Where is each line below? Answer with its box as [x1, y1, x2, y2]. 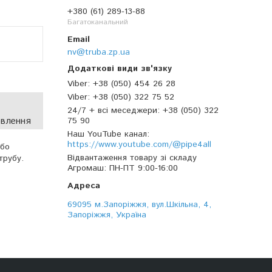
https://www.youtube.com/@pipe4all [67, 138, 211, 151]
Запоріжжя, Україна [67, 209, 146, 222]
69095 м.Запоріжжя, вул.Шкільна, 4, [67, 199, 211, 211]
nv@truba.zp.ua [67, 46, 130, 59]
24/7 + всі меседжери [67, 104, 157, 117]
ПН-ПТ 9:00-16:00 [109, 162, 178, 175]
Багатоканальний [67, 17, 128, 28]
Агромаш [67, 162, 104, 175]
